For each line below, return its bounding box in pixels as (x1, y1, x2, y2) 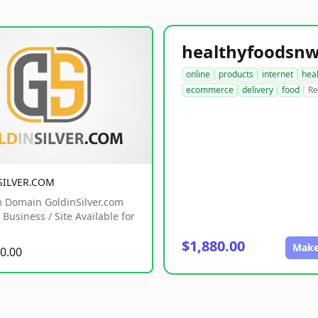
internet (262, 68, 293, 80)
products (219, 68, 253, 80)
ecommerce (186, 84, 234, 96)
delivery (242, 84, 273, 96)
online (186, 68, 210, 80)
